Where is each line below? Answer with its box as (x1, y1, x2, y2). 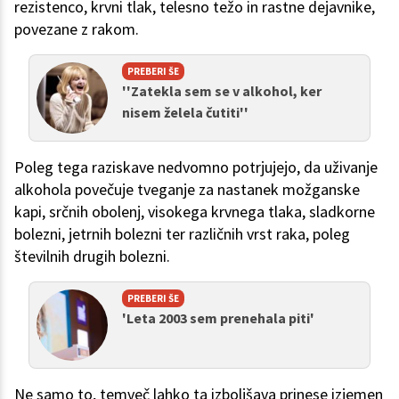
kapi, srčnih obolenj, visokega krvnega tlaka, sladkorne (14, 201, 375, 223)
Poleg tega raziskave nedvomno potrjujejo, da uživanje (14, 157, 378, 178)
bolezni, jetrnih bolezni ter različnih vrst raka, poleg (14, 224, 350, 245)
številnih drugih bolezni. (14, 246, 170, 267)
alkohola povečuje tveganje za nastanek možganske (14, 179, 360, 200)
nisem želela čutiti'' (122, 103, 248, 122)
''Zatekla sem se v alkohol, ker (122, 82, 322, 101)
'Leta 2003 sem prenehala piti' (122, 309, 314, 328)
